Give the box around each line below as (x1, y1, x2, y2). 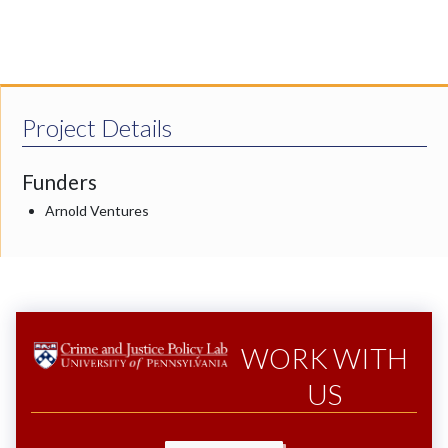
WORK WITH (240, 340, 408, 375)
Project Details (22, 112, 172, 142)
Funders (22, 168, 97, 194)
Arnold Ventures (45, 201, 149, 219)
